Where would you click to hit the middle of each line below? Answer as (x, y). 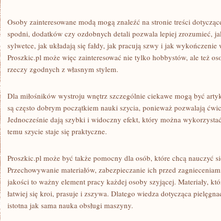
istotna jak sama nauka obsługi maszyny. (70, 205)
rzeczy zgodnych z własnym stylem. (63, 69)
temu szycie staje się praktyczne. (57, 131)
